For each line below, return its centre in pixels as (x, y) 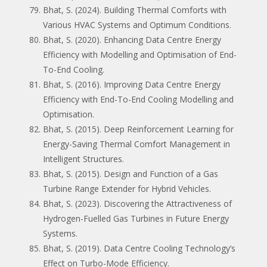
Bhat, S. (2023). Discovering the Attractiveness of (137, 203)
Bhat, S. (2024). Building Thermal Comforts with (135, 10)
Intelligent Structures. (83, 159)
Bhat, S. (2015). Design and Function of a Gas (131, 173)
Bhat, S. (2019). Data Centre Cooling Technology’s (139, 248)
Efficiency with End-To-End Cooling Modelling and (138, 99)
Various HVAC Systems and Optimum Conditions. (137, 24)
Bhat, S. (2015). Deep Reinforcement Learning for (138, 129)
